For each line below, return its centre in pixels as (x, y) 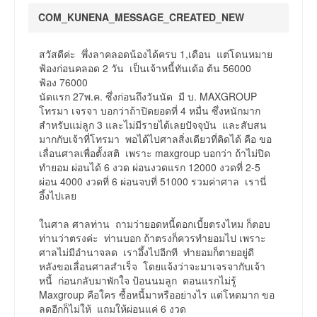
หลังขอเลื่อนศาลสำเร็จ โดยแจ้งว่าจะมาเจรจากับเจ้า (152, 266)
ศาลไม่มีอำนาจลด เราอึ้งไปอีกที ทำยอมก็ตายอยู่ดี (148, 252)
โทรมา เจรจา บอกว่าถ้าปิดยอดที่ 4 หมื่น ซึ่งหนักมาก (150, 111)
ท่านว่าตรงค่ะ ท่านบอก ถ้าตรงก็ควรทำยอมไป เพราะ (152, 238)
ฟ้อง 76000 (63, 82)
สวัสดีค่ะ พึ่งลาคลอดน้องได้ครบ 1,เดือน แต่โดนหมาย (156, 54)
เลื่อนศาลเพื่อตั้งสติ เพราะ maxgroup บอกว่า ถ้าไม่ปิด (155, 153)
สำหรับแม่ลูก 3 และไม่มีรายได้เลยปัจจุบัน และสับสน (153, 125)
